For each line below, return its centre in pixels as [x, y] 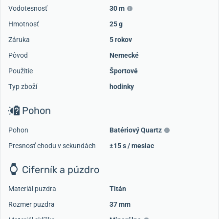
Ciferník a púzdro [59, 169]
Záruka [19, 39]
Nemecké [124, 55]
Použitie [21, 71]
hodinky [122, 86]
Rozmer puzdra [32, 205]
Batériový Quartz [136, 130]
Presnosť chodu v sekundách [52, 145]
